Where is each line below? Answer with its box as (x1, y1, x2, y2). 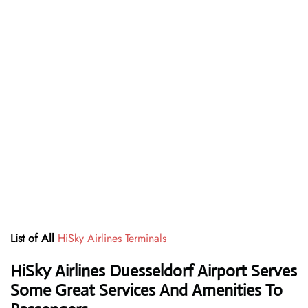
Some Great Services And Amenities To (10, 280, 283, 301)
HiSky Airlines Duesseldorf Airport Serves (10, 261, 297, 282)
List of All (10, 230, 54, 247)
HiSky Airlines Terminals (58, 230, 166, 247)
